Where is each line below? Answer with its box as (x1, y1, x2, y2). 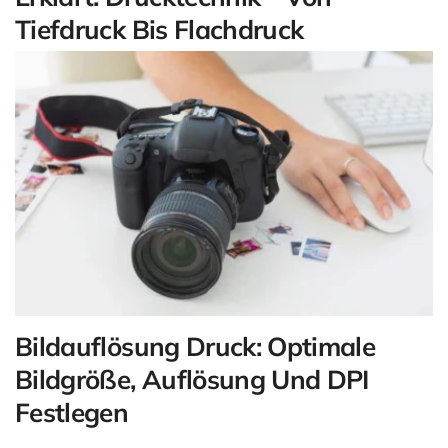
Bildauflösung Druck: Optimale (15, 330, 376, 364)
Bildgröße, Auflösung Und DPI (15, 363, 369, 397)
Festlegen (15, 396, 129, 430)
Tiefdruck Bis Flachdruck (15, 13, 304, 47)
